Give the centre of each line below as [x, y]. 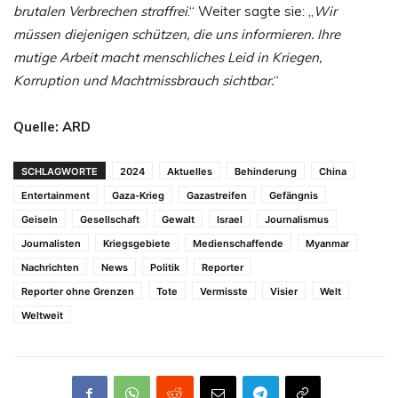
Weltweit [42, 315]
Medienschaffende [238, 243]
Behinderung [266, 171]
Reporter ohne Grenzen [78, 291]
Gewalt [178, 219]
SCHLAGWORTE [60, 171]
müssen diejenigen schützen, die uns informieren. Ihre [177, 34]
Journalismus [297, 219]
